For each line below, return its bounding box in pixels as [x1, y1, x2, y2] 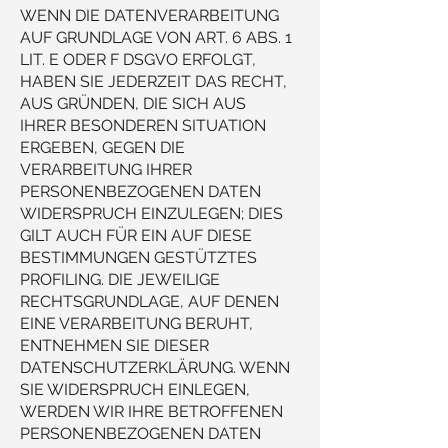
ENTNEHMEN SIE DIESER [20, 336, 209, 355]
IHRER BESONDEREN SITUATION [20, 116, 266, 135]
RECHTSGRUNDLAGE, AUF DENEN [20, 292, 279, 311]
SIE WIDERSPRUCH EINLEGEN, [20, 380, 250, 399]
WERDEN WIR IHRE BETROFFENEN [20, 402, 283, 421]
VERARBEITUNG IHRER [20, 160, 192, 179]
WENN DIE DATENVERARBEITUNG [20, 6, 279, 25]
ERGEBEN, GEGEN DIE [20, 138, 185, 157]
